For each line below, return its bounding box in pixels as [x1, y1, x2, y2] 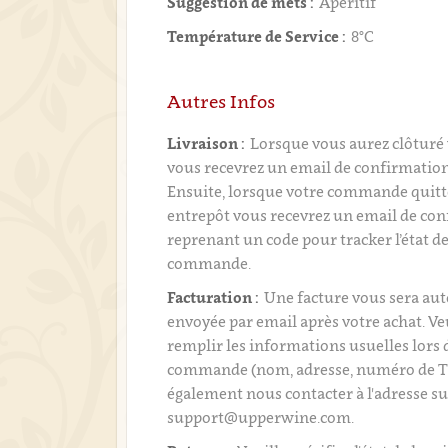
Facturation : [167, 288, 260, 306]
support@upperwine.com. [167, 408, 355, 426]
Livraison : [167, 134, 246, 152]
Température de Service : [167, 27, 347, 45]
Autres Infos [167, 91, 276, 112]
